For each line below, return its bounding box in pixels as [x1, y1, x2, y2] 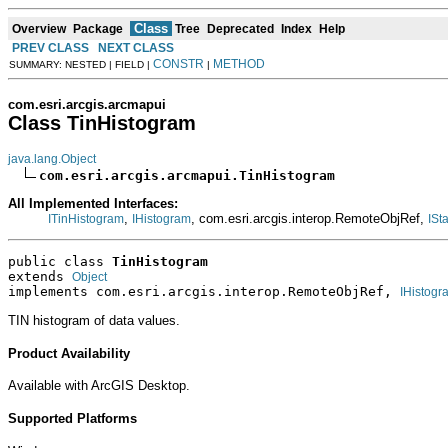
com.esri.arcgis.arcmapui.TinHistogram [39, 167, 335, 183]
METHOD [213, 56, 265, 71]
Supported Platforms [8, 410, 137, 426]
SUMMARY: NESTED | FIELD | [9, 58, 153, 70]
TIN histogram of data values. [8, 312, 180, 328]
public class [8, 254, 112, 270]
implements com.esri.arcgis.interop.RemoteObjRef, [8, 284, 400, 300]
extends [8, 269, 72, 285]
